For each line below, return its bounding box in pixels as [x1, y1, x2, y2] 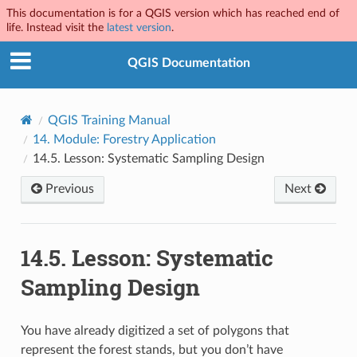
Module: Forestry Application [53, 132, 216, 146]
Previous [41, 182, 94, 195]
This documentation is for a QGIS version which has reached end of [6, 7, 339, 19]
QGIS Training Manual [47, 113, 171, 127]
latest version [107, 22, 171, 33]
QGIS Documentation [127, 57, 250, 70]
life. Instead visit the [6, 22, 107, 33]
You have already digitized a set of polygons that [20, 324, 289, 337]
